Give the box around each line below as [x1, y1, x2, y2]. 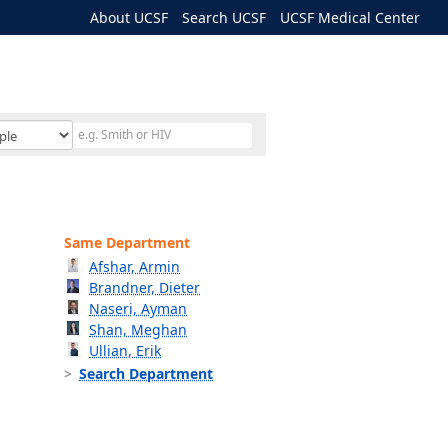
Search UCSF [182, 8, 266, 27]
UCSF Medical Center [280, 8, 420, 27]
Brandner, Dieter [89, 278, 201, 297]
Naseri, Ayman [89, 299, 188, 318]
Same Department [64, 233, 190, 252]
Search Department [79, 364, 213, 383]
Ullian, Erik [89, 341, 162, 360]
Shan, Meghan [89, 320, 188, 339]
